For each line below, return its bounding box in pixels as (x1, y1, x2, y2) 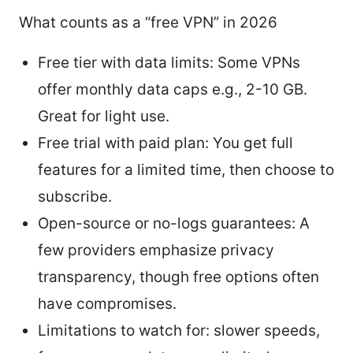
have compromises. (38, 294, 176, 313)
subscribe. (38, 187, 112, 206)
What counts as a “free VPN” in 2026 (19, 13, 277, 32)
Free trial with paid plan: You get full (38, 133, 293, 152)
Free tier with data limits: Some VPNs (38, 53, 300, 72)
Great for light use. (38, 106, 169, 125)
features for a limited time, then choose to (38, 160, 334, 179)
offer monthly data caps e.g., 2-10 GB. (38, 80, 307, 98)
